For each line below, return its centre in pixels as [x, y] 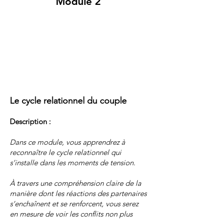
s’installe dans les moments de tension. [73, 162]
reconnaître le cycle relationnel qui [66, 152]
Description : [30, 121]
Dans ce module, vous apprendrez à [67, 142]
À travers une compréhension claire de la [76, 183]
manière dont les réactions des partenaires [78, 193]
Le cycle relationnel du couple [68, 100]
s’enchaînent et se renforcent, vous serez [74, 203]
